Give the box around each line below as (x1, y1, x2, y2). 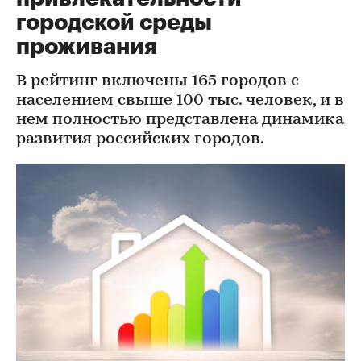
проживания (16, 35, 157, 58)
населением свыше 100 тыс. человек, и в (16, 93, 344, 109)
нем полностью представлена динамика (16, 112, 344, 128)
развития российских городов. (16, 131, 264, 147)
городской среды (16, 11, 212, 34)
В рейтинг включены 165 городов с (16, 73, 299, 89)
